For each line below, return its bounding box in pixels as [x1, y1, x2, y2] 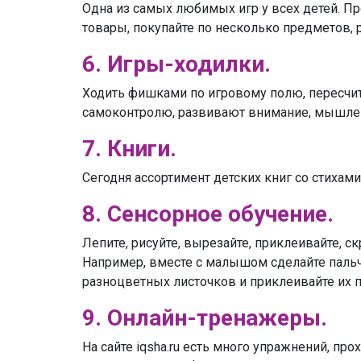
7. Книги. [82, 135, 176, 163]
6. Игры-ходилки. [82, 51, 271, 78]
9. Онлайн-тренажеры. [82, 305, 327, 332]
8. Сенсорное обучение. [82, 201, 334, 228]
